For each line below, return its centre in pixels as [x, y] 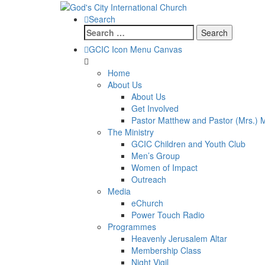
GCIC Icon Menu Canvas [135, 49]
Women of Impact [164, 168]
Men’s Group [156, 156]
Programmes [132, 227]
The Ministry [131, 132]
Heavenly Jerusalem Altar [179, 239]
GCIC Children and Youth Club [188, 144]
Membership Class [166, 251]
